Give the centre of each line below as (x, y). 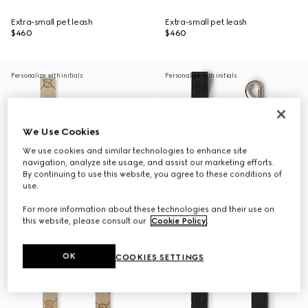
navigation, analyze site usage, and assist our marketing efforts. (149, 163)
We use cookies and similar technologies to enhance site (135, 151)
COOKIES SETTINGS (160, 257)
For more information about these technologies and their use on (149, 209)
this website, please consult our (86, 221)
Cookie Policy (179, 221)
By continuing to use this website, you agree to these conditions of (153, 174)
